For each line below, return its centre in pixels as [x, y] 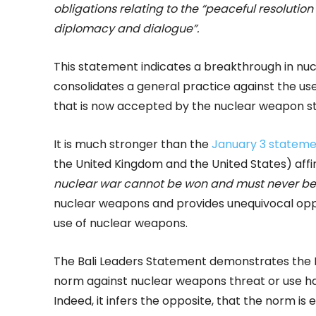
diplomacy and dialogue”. [126, 29]
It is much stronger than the [133, 145]
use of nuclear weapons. [121, 224]
